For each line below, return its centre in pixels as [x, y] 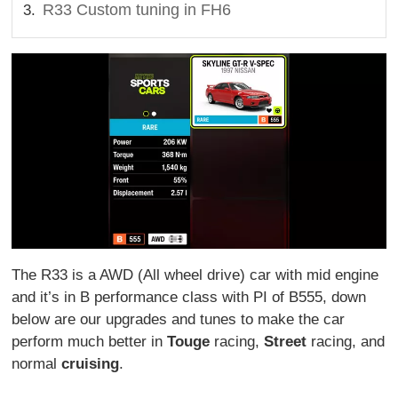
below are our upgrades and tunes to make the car [179, 320]
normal [37, 364]
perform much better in [90, 342]
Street [286, 342]
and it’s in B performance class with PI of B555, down [189, 298]
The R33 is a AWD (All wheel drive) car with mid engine [195, 275]
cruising [91, 364]
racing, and [346, 342]
